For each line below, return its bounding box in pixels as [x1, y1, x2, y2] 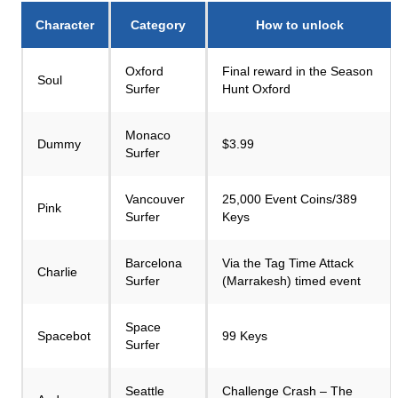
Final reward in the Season [222, 64, 373, 78]
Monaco [125, 128, 171, 142]
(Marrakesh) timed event [222, 274, 361, 288]
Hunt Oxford [222, 82, 291, 96]
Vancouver [125, 192, 185, 206]
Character [36, 18, 94, 32]
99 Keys [222, 329, 267, 343]
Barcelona [125, 256, 182, 270]
